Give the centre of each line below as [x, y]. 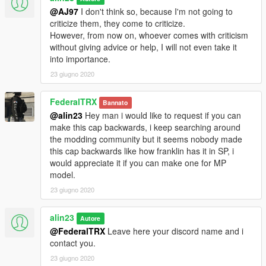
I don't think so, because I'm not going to [156, 12]
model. [63, 175]
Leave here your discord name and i [174, 231]
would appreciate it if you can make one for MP [138, 163]
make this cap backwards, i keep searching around [145, 127]
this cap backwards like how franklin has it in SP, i [142, 151]
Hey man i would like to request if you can [162, 115]
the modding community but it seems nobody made [146, 139]
